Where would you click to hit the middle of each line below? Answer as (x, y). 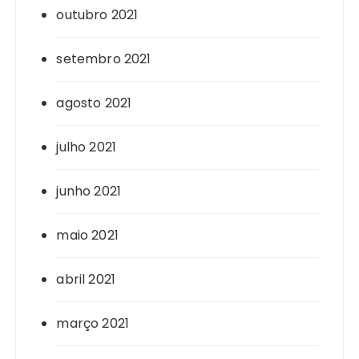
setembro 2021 (104, 59)
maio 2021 (87, 236)
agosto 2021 (94, 103)
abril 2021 (86, 280)
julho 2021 (86, 147)
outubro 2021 (97, 15)
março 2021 (93, 324)
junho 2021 (89, 192)
